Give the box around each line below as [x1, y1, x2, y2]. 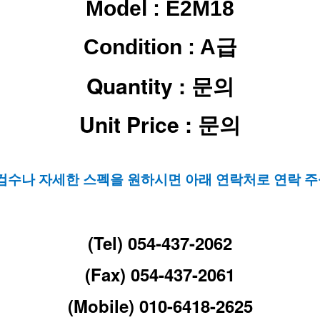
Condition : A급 [83, 35, 237, 59]
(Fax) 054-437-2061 [85, 262, 235, 286]
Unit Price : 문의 [79, 109, 241, 139]
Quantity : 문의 [86, 70, 234, 101]
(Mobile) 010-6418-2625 [67, 294, 253, 318]
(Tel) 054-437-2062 [88, 231, 232, 255]
